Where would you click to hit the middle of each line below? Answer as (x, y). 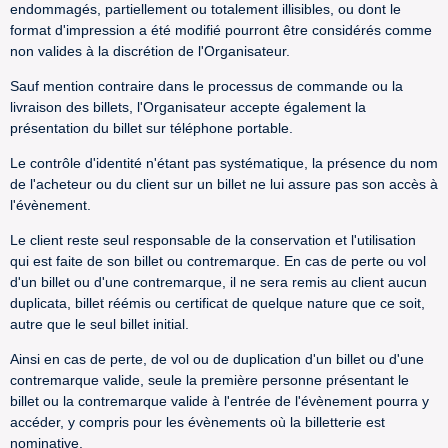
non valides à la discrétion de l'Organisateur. (150, 51)
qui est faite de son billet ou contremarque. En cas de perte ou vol (218, 261)
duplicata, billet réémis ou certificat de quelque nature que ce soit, (217, 303)
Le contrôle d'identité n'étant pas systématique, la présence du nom (224, 163)
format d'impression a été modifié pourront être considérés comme (221, 30)
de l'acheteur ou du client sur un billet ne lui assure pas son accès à (224, 184)
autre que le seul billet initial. (99, 324)
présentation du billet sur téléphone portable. (151, 128)
